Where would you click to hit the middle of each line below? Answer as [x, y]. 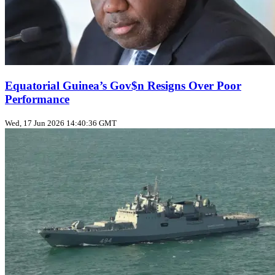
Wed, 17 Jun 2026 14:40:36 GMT [61, 123]
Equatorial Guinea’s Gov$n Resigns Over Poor [123, 85]
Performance [37, 99]
